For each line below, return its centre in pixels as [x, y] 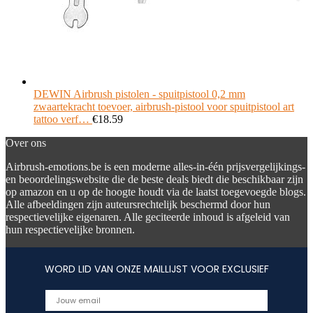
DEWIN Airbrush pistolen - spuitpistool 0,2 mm [139, 94]
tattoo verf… [61, 119]
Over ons [26, 143]
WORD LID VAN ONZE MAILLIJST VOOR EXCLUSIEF [156, 269]
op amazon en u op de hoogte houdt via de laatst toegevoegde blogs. [156, 192]
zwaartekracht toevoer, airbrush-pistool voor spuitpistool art [164, 107]
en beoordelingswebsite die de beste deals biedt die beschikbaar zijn [154, 179]
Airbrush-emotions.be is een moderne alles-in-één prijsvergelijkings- [155, 167]
